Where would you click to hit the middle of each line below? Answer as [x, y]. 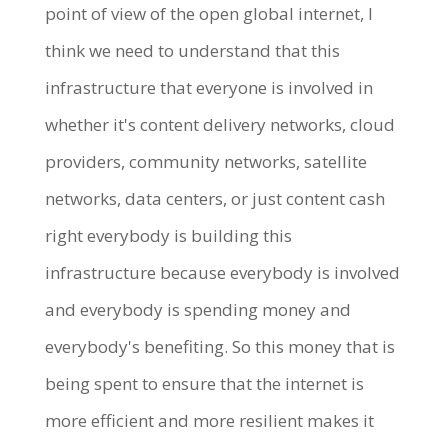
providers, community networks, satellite [205, 161]
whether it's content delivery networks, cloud [219, 124]
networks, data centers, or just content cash [214, 198]
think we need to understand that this [192, 50]
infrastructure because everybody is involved [222, 272]
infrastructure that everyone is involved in [208, 87]
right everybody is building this [168, 235]
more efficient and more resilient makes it [209, 420]
